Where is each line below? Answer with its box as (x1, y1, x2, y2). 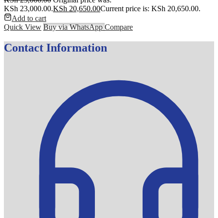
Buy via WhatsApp (43, 23, 105, 32)
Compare (105, 23, 133, 32)
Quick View (4, 23, 41, 32)
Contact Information (4, 41, 107, 54)
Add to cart (12, 14, 46, 23)
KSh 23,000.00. (4, 4, 53, 13)
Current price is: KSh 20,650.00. (100, 4, 200, 13)
